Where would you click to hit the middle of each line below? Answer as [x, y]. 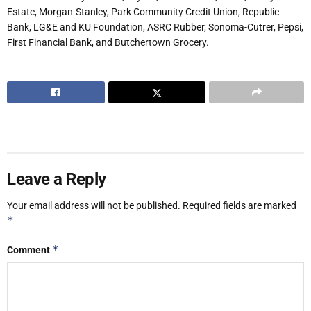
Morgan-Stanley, [74, 12]
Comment [30, 250]
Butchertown [143, 43]
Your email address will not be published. [94, 205]
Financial [48, 43]
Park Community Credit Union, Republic [195, 12]
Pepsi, [291, 27]
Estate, [22, 12]
